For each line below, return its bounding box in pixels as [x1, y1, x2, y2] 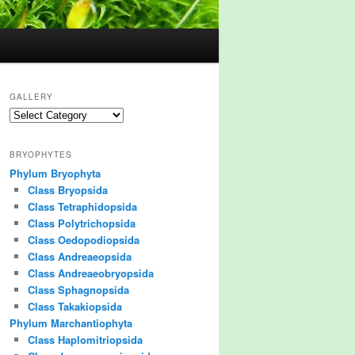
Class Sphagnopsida [27, 281, 129, 297]
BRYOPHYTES [10, 148, 72, 160]
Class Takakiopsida [27, 298, 122, 314]
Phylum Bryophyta [10, 165, 101, 181]
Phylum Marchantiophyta [10, 315, 132, 330]
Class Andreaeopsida [27, 248, 132, 264]
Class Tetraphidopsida [27, 198, 137, 214]
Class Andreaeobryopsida [27, 265, 154, 281]
